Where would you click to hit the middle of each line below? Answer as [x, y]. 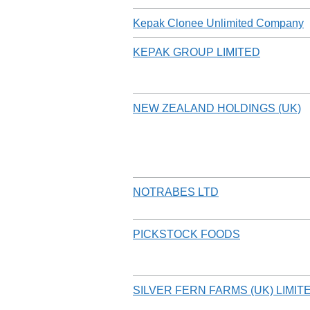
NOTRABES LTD [176, 192]
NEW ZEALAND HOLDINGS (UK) [217, 108]
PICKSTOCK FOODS [186, 234]
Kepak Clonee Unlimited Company [218, 23]
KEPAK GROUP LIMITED [197, 52]
